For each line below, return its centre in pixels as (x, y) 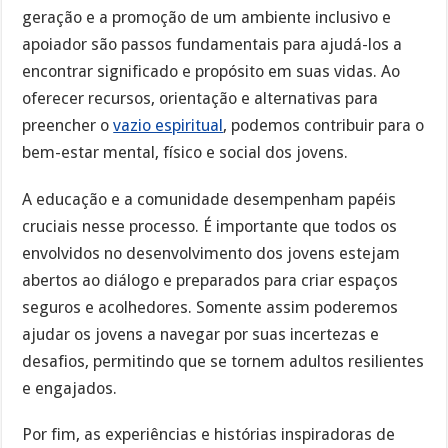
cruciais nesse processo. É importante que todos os (210, 226)
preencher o (68, 125)
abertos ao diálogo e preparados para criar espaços (210, 280)
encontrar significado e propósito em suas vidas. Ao (211, 71)
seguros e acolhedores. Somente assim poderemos (210, 307)
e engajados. (70, 388)
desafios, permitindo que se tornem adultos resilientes (223, 361)
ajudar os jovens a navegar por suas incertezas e (201, 334)
